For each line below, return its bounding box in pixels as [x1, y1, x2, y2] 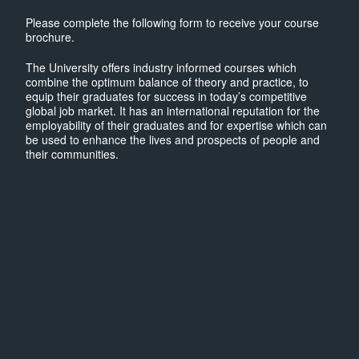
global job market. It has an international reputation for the [26, 102, 320, 119]
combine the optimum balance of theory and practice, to [26, 73, 309, 90]
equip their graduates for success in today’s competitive [26, 87, 307, 104]
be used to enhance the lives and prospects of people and [26, 131, 320, 147]
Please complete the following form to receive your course [26, 14, 319, 30]
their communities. [26, 145, 119, 162]
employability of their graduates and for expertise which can [26, 116, 327, 133]
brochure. [26, 28, 75, 45]
